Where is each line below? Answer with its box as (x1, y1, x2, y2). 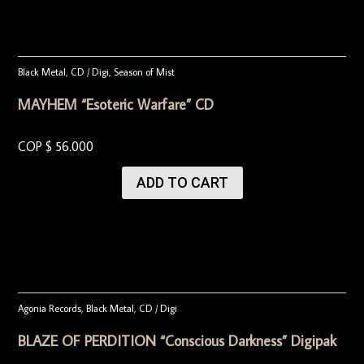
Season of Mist (114, 65, 175, 78)
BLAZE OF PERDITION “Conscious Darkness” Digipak (18, 331, 337, 351)
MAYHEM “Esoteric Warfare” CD (18, 94, 214, 114)
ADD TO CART (136, 173, 228, 191)
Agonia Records (18, 302, 82, 315)
